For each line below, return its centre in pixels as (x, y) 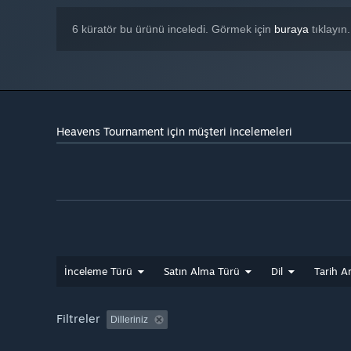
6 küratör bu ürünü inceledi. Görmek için (173, 29)
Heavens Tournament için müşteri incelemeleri (174, 132)
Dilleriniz (129, 320)
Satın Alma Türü (202, 271)
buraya (291, 29)
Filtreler (78, 319)
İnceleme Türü (98, 271)
